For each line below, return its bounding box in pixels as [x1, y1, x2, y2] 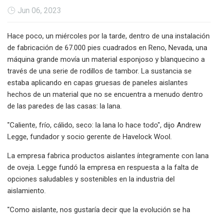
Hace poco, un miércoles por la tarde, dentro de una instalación [7, 31, 210, 40]
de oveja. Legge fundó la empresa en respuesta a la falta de [7, 163, 199, 172]
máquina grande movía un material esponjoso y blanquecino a [7, 54, 205, 64]
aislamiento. [7, 186, 46, 195]
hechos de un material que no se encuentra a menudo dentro [7, 90, 203, 99]
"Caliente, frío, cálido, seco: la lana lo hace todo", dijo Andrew [7, 120, 201, 129]
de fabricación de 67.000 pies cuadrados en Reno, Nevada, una [7, 43, 207, 52]
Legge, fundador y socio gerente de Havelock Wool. [7, 132, 172, 141]
